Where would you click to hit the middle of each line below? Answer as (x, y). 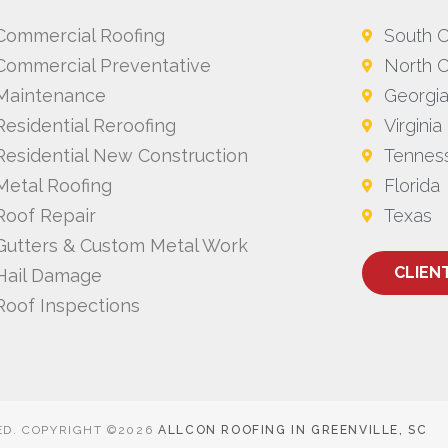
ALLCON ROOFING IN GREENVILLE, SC (293, 430)
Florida (412, 186)
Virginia (413, 126)
